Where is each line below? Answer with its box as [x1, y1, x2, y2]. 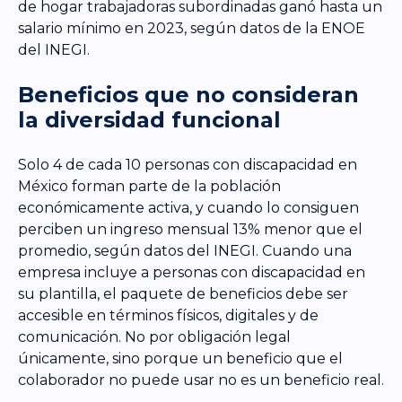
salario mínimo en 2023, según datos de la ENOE [18, 20, 365, 38]
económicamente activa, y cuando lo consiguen [18, 199, 359, 217]
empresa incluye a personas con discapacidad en [18, 264, 365, 282]
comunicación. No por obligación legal [18, 328, 291, 346]
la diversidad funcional [18, 107, 281, 134]
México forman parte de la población [18, 178, 281, 196]
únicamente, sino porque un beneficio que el [18, 350, 343, 368]
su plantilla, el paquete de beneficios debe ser [18, 285, 348, 303]
